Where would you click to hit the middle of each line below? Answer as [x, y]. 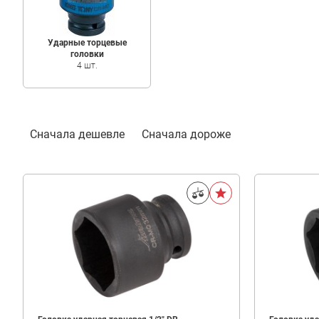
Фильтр [65, 134]
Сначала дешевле [77, 134]
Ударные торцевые [87, 43]
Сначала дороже [186, 134]
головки [87, 54]
